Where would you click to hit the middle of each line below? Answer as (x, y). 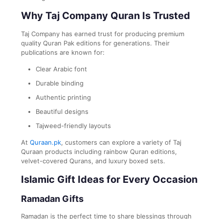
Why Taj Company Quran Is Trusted (106, 15)
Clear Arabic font (61, 69)
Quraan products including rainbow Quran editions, (99, 151)
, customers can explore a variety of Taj (121, 142)
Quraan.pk (45, 142)
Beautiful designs (62, 111)
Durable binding (60, 83)
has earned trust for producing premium (122, 33)
